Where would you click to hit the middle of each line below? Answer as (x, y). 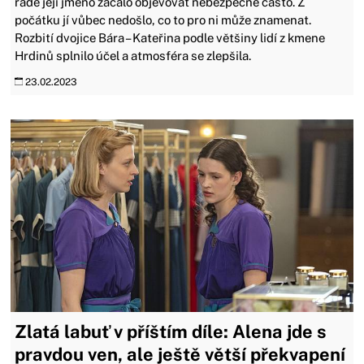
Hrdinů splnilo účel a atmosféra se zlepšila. (133, 56)
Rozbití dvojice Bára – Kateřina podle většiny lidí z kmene (170, 38)
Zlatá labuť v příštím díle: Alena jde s (171, 331)
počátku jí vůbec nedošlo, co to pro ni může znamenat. (163, 20)
